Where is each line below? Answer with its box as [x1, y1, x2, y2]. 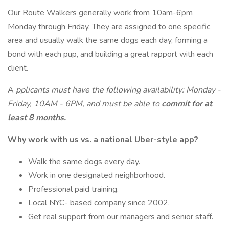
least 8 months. [8, 112, 66, 123]
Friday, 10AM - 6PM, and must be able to [8, 98, 162, 109]
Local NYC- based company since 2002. [28, 197, 170, 209]
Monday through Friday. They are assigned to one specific [8, 21, 210, 32]
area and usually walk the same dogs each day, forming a [8, 35, 208, 46]
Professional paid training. [28, 184, 119, 195]
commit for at [162, 98, 212, 109]
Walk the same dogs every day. [28, 156, 140, 167]
